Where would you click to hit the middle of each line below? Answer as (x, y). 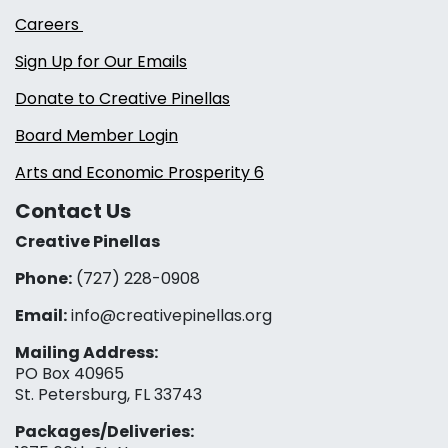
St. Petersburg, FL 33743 (108, 395)
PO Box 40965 (69, 374)
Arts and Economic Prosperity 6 (139, 173)
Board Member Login (96, 136)
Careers (49, 25)
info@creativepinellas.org (169, 316)
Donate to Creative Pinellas (122, 99)
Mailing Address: (86, 353)
